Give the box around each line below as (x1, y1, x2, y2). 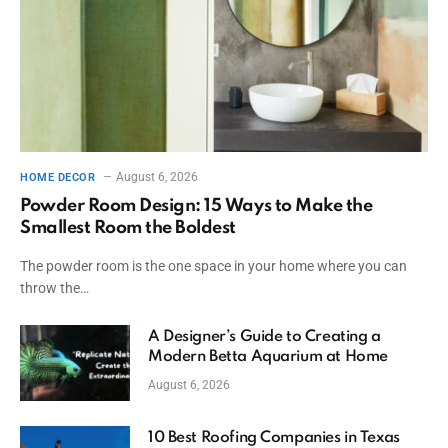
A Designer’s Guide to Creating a (148, 329, 381, 346)
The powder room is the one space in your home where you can (20, 258, 407, 275)
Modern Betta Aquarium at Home (148, 349, 388, 366)
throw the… (20, 280, 89, 297)
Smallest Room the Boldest (20, 219, 236, 238)
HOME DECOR (20, 171, 96, 185)
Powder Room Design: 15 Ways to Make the (20, 197, 373, 216)
